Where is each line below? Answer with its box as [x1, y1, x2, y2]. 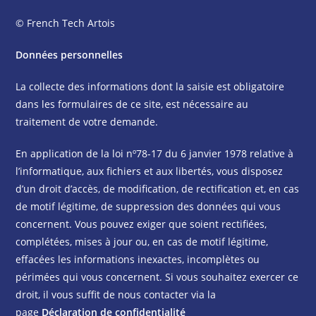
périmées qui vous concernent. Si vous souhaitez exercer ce [16, 270, 299, 284]
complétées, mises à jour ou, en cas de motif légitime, [16, 235, 269, 248]
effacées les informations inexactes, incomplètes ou [16, 253, 260, 266]
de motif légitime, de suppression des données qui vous [16, 200, 281, 213]
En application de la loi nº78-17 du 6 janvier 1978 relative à [16, 147, 294, 160]
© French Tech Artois [16, 16, 116, 30]
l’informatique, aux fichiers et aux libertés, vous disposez [16, 164, 284, 178]
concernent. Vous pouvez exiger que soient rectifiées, [16, 217, 267, 231]
